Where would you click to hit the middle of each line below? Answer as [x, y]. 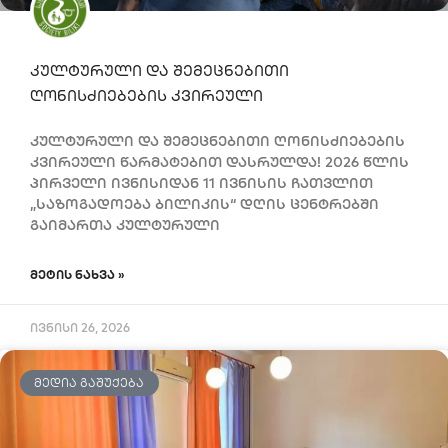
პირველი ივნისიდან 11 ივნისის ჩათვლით [201, 183]
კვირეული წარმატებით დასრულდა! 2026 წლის [219, 162]
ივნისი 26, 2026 [80, 328]
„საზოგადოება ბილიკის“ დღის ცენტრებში [204, 204]
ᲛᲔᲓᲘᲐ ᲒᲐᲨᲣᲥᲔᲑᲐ [89, 383]
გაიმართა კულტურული [125, 225]
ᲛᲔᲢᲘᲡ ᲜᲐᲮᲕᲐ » [77, 275]
